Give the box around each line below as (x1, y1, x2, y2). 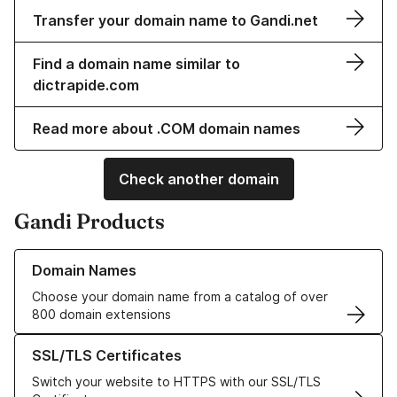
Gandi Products (14, 208, 165, 235)
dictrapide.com (33, 76, 139, 95)
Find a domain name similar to (33, 55, 240, 74)
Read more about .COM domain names (33, 120, 300, 138)
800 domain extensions (32, 307, 171, 323)
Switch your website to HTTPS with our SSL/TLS (32, 374, 321, 390)
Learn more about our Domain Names (14, 250, 233, 266)
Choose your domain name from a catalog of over (32, 289, 328, 305)
